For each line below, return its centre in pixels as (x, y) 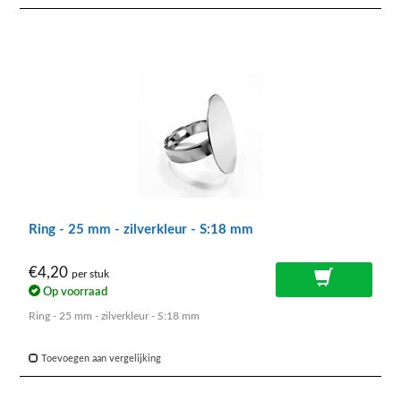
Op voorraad (74, 292)
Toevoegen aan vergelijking (100, 359)
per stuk (90, 274)
